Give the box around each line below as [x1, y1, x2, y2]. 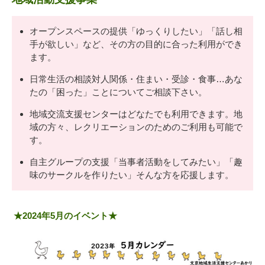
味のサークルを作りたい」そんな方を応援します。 [30, 170, 234, 180]
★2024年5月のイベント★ [14, 211, 117, 221]
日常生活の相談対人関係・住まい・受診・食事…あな [30, 74, 243, 85]
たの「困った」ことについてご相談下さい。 [30, 87, 207, 98]
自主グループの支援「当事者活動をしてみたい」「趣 [30, 157, 243, 167]
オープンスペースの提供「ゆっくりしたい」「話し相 [30, 26, 243, 37]
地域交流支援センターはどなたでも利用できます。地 [30, 109, 243, 119]
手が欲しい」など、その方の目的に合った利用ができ [30, 39, 243, 50]
